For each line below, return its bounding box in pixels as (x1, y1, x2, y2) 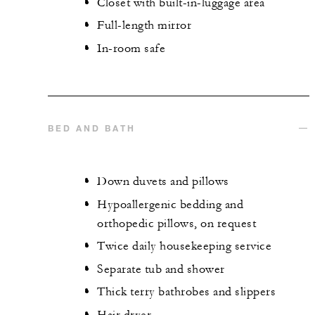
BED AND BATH (48, 122, 136, 134)
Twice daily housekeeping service (97, 239, 271, 254)
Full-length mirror (97, 18, 191, 33)
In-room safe (97, 41, 165, 56)
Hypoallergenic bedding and (97, 197, 243, 212)
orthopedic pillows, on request (97, 216, 256, 231)
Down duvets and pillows (97, 174, 229, 189)
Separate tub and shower (97, 262, 225, 276)
